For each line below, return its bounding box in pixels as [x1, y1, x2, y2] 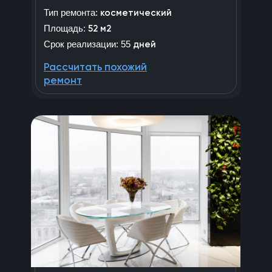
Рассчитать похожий [44, 62, 147, 73]
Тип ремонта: [44, 7, 98, 18]
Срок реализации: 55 [44, 38, 133, 49]
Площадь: [44, 22, 86, 33]
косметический [98, 8, 172, 18]
